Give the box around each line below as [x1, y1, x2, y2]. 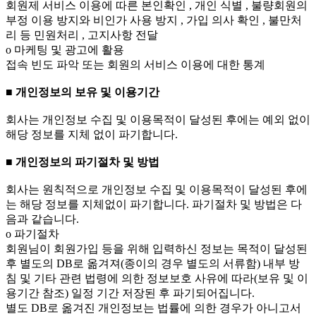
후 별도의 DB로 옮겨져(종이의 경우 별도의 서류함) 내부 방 [6, 257, 300, 270]
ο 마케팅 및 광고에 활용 [6, 44, 124, 56]
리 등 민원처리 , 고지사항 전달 [6, 29, 158, 42]
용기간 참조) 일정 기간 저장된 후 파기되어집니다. [6, 287, 255, 300]
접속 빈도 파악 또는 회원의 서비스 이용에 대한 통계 [6, 59, 265, 71]
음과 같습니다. [6, 213, 79, 226]
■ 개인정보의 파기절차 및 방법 [6, 156, 159, 169]
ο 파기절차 [6, 228, 59, 241]
